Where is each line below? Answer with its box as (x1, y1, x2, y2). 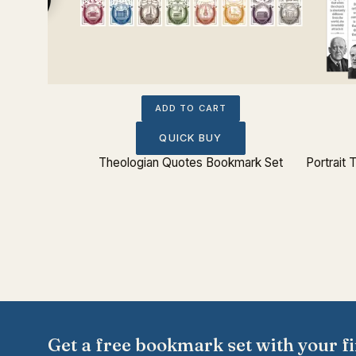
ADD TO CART (154, 102, 227, 114)
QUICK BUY (159, 131, 222, 144)
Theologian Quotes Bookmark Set (99, 154, 283, 170)
